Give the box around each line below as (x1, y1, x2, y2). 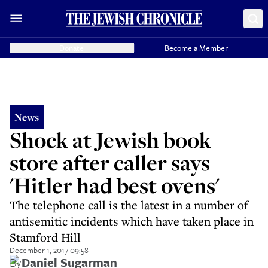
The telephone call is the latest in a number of (10, 197, 248, 213)
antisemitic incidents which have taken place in (10, 213, 254, 229)
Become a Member (165, 42, 229, 54)
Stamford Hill (10, 229, 81, 245)
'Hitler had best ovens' (10, 170, 220, 200)
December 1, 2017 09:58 (10, 244, 89, 256)
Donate (59, 42, 84, 54)
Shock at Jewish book (10, 125, 211, 154)
